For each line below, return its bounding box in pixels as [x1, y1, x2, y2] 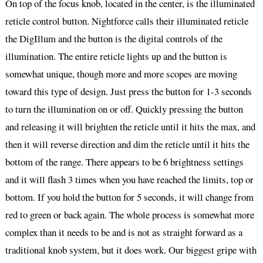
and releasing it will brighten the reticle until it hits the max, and [5, 120, 255, 134]
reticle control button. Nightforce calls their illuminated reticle [5, 14, 248, 28]
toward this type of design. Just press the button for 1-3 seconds [5, 85, 252, 99]
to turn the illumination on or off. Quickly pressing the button [5, 102, 243, 116]
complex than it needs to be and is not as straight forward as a [5, 225, 242, 240]
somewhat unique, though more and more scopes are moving [5, 67, 237, 81]
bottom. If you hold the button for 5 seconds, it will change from [5, 190, 254, 204]
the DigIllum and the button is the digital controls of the [5, 32, 222, 46]
